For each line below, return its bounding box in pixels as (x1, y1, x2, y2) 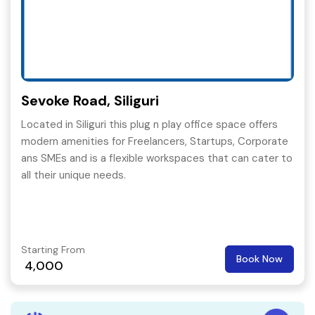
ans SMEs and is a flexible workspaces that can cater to (21, 151, 292, 166)
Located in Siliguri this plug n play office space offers (21, 117, 278, 132)
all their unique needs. (21, 168, 126, 183)
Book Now (236, 252, 283, 265)
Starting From (21, 243, 85, 257)
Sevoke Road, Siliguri (21, 91, 159, 110)
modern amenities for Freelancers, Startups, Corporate (21, 134, 288, 149)
